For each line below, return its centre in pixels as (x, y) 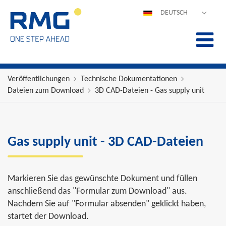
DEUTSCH (174, 13)
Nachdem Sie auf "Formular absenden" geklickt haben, (107, 204)
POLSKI (170, 61)
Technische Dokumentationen (129, 79)
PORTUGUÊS (177, 124)
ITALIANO (173, 92)
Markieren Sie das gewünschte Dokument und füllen (102, 179)
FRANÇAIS (174, 77)
